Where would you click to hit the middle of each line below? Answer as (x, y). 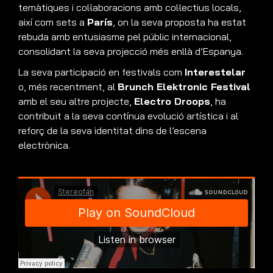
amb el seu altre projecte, (76, 101)
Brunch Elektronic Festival (184, 87)
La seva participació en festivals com (101, 72)
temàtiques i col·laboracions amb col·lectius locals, (130, 8)
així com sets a (53, 22)
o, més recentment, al (68, 87)
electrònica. (44, 145)
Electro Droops (172, 101)
